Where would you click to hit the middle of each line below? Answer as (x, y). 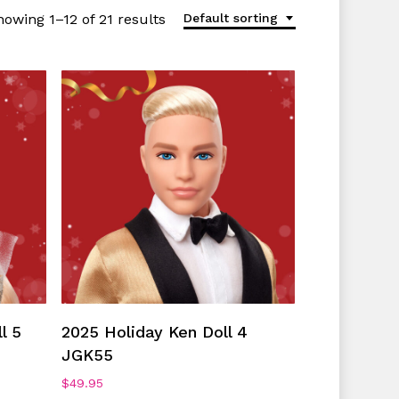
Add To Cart (166, 322)
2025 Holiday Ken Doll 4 (155, 331)
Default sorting (231, 18)
